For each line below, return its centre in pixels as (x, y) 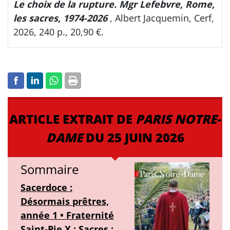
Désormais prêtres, (65, 202)
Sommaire (50, 169)
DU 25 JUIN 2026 (133, 138)
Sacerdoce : (46, 188)
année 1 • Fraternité (67, 215)
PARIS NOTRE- (178, 119)
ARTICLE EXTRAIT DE (72, 119)
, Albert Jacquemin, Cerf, (162, 18)
